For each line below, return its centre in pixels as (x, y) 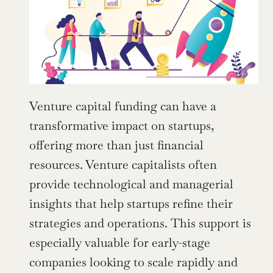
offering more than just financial (116, 145)
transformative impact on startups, (122, 125)
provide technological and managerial (131, 184)
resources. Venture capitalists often (123, 164)
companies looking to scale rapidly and (133, 262)
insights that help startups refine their (131, 203)
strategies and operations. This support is (140, 223)
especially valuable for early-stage (120, 242)
